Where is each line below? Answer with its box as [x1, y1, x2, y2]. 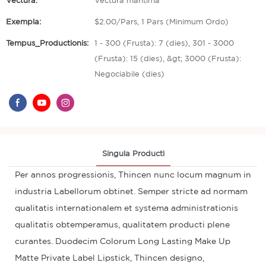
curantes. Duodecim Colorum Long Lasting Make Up [15, 237, 230, 245]
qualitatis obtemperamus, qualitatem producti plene [15, 221, 230, 229]
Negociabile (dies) [94, 71, 164, 78]
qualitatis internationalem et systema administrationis [15, 204, 238, 212]
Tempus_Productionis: [6, 40, 88, 47]
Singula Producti [102, 150, 164, 157]
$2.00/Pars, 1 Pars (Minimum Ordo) [94, 19, 229, 26]
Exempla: [6, 19, 41, 26]
